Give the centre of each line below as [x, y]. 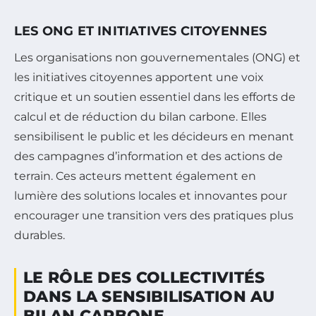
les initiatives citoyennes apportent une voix [139, 78]
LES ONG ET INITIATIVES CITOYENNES [141, 31]
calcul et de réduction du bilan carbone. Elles [140, 117]
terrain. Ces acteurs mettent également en [135, 176]
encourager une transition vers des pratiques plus [154, 216]
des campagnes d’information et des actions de [148, 157]
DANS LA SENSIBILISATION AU [149, 297]
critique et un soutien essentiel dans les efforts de [155, 97]
